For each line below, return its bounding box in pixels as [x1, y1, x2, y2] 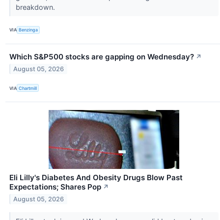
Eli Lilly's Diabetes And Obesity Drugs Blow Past [9, 173, 183, 183]
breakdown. [15, 2, 57, 11]
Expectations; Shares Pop [9, 182, 101, 192]
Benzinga [19, 27, 38, 33]
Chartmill [19, 85, 37, 91]
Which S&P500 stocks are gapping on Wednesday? [9, 52, 194, 61]
